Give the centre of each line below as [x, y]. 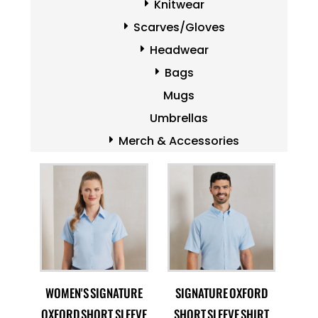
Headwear [179, 50]
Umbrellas [179, 118]
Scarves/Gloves [179, 27]
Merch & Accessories [179, 141]
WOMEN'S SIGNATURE [94, 292]
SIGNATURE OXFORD [221, 292]
